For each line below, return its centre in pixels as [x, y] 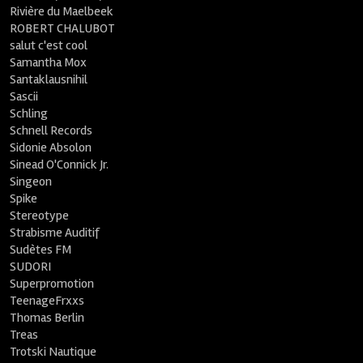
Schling [29, 113]
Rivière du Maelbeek [62, 11]
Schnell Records [51, 130]
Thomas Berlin [47, 318]
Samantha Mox [49, 62]
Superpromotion [52, 284]
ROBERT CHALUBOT [63, 28]
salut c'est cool [49, 45]
